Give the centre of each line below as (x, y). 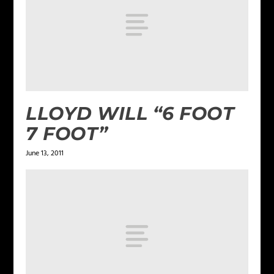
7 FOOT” (67, 134)
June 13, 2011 (45, 154)
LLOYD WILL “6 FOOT (130, 114)
